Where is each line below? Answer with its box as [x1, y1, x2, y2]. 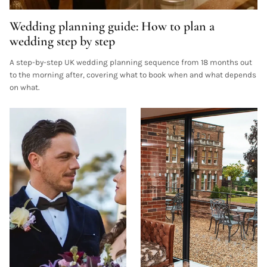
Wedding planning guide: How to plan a [10, 18, 215, 34]
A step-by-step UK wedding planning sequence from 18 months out [10, 57, 252, 67]
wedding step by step [10, 33, 115, 49]
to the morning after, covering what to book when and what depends [10, 70, 256, 79]
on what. [10, 82, 39, 92]
